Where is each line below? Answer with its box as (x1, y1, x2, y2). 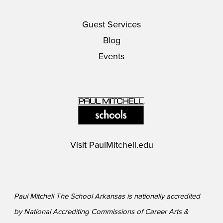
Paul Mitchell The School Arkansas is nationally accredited (13, 191, 200, 201)
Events (99, 51, 124, 62)
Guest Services (82, 19, 141, 30)
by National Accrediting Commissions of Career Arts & (13, 207, 189, 216)
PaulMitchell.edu (89, 139, 153, 150)
